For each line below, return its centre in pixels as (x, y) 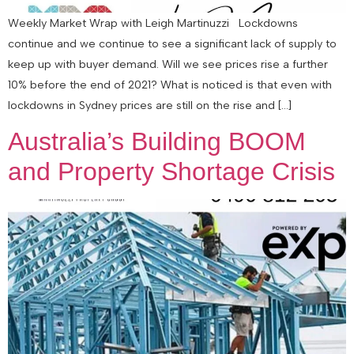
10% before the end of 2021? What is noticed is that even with (170, 85)
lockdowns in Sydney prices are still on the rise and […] (150, 105)
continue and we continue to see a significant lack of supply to (172, 43)
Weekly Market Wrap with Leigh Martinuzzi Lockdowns (153, 23)
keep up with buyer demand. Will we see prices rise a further (168, 64)
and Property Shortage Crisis (171, 172)
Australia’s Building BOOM (157, 142)
